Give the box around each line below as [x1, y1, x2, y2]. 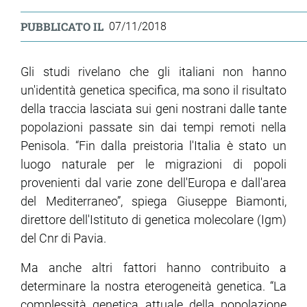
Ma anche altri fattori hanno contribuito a [21, 260, 286, 275]
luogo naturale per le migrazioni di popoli [21, 157, 286, 172]
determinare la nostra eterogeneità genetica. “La [21, 279, 286, 294]
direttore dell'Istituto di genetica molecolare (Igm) [21, 212, 286, 228]
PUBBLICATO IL [21, 19, 103, 34]
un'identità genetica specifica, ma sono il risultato [21, 83, 286, 98]
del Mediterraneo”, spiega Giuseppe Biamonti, [21, 194, 286, 209]
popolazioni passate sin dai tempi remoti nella [21, 120, 286, 135]
